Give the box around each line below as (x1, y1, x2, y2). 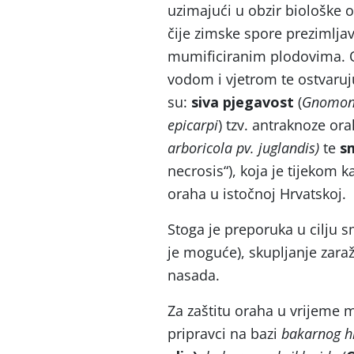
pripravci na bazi (168, 324, 281, 343)
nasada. (168, 265, 220, 284)
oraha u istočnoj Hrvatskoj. (168, 184, 346, 203)
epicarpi (168, 115, 218, 134)
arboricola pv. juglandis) (168, 138, 319, 157)
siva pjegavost (191, 92, 294, 111)
